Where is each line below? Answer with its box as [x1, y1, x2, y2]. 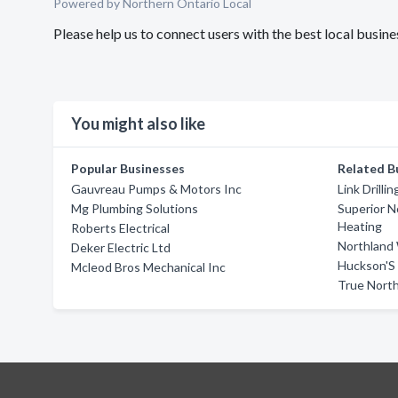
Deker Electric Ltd [71, 240, 171, 255]
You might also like [71, 114, 205, 133]
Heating [338, 219, 383, 234]
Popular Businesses [71, 161, 185, 176]
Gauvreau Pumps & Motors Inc [71, 181, 242, 196]
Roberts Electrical [71, 220, 170, 235]
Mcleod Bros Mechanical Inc [71, 259, 226, 275]
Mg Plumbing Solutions [71, 201, 198, 216]
